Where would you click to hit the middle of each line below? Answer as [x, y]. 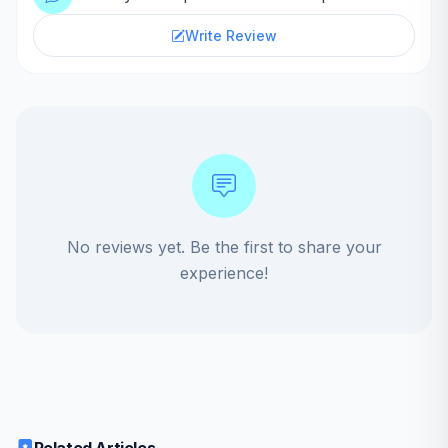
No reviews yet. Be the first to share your [224, 247]
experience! [224, 273]
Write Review [231, 35]
